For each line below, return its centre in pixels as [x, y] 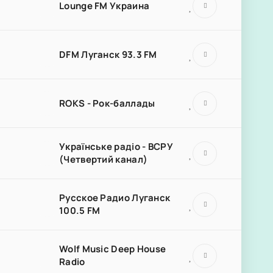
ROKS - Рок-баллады [107, 103]
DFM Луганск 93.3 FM [108, 54]
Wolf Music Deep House [113, 249]
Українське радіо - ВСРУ [116, 147]
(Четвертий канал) [104, 159]
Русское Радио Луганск [115, 198]
